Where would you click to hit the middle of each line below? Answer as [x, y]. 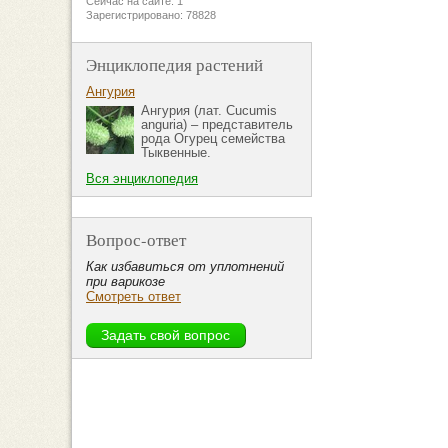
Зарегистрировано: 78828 [151, 15]
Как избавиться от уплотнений [185, 267]
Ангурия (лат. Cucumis [209, 111]
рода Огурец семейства [213, 139]
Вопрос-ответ [136, 240]
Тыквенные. [176, 153]
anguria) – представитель [217, 125]
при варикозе [125, 282]
